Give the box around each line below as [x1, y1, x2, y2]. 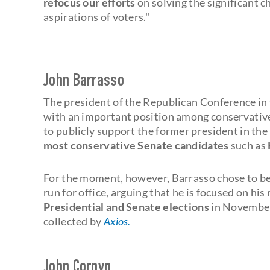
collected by [43, 214, 104, 228]
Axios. [103, 214, 131, 228]
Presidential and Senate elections [43, 199, 209, 213]
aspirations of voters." [43, 10, 149, 24]
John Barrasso [43, 73, 124, 90]
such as [228, 138, 268, 152]
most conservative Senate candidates [43, 138, 229, 152]
